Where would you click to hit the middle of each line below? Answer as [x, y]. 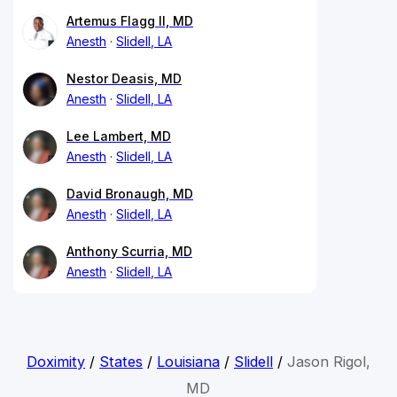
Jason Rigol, [328, 361]
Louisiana [188, 361]
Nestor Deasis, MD [124, 78]
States [121, 361]
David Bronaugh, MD [130, 193]
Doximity [55, 361]
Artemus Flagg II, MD [130, 20]
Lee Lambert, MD [119, 136]
